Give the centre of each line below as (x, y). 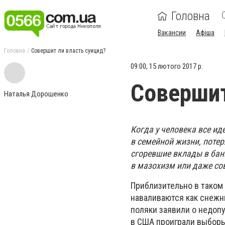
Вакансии (172, 33)
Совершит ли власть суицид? (68, 51)
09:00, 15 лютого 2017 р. (167, 66)
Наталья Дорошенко (36, 94)
